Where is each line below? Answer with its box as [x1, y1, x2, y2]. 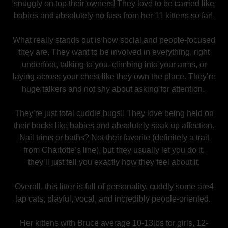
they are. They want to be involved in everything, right [18, 48, 210, 56]
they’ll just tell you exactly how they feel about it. [28, 158, 200, 166]
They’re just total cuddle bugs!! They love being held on [14, 109, 214, 118]
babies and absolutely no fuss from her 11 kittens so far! [13, 11, 215, 20]
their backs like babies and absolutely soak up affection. [14, 121, 214, 130]
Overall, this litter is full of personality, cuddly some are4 [14, 182, 214, 191]
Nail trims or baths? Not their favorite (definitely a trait [19, 133, 209, 142]
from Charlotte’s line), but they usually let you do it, [23, 146, 205, 154]
